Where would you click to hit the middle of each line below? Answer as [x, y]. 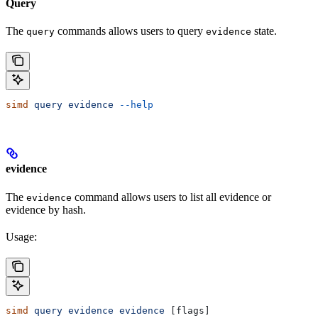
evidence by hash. [46, 209]
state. [264, 31]
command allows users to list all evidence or [171, 197]
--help [133, 105]
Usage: [21, 236]
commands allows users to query [130, 31]
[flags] [187, 310]
